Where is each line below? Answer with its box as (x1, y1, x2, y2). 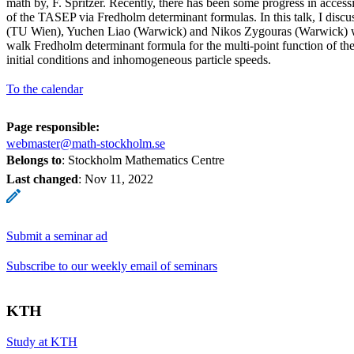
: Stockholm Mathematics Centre (62, 153, 224, 167)
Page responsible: (6, 119, 100, 134)
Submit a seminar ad (6, 228, 107, 243)
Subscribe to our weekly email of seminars (6, 258, 217, 273)
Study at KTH (6, 334, 77, 348)
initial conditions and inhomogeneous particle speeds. (6, 52, 271, 66)
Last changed (6, 171, 78, 186)
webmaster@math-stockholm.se (6, 136, 165, 150)
